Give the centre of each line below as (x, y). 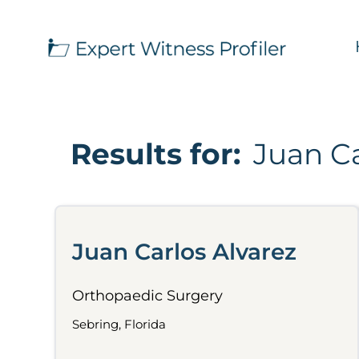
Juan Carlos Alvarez (184, 252)
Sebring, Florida (119, 324)
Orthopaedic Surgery (147, 296)
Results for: (155, 154)
